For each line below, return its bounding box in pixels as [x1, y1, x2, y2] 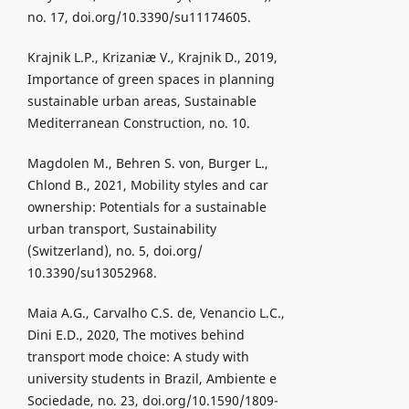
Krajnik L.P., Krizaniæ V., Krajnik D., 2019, [26, 48, 278, 67]
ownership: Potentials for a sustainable [26, 198, 267, 216]
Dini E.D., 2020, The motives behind [26, 326, 245, 344]
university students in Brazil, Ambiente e [26, 370, 277, 388]
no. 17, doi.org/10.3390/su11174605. [26, 8, 251, 26]
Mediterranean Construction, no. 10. [26, 114, 250, 132]
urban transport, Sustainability [26, 220, 216, 238]
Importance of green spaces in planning [26, 70, 275, 89]
